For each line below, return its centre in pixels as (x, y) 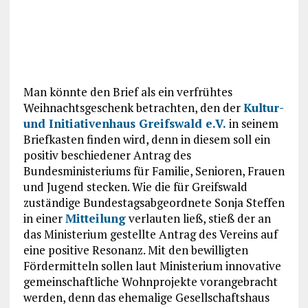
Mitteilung (95, 218)
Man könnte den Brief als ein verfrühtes (128, 91)
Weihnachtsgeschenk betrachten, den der (133, 107)
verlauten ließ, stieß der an (198, 218)
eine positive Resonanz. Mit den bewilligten (135, 250)
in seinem (252, 123)
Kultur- (263, 107)
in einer (44, 218)
